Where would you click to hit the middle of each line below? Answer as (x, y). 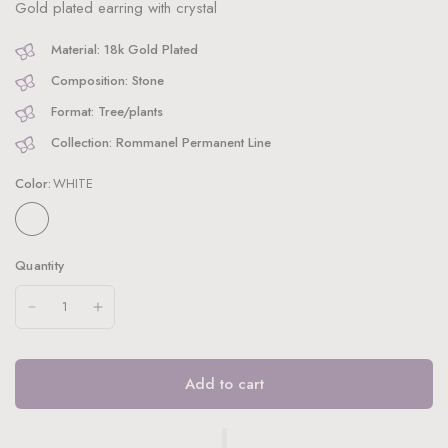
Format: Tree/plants (107, 112)
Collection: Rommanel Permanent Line (161, 143)
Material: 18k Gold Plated (124, 50)
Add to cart (224, 383)
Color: (33, 184)
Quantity (40, 266)
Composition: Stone (107, 81)
